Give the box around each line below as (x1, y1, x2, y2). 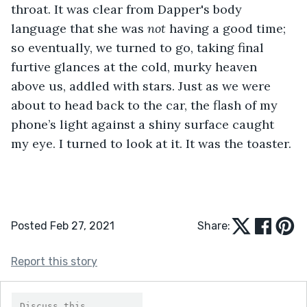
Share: (197, 219, 230, 232)
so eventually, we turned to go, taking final (11, 39, 267, 56)
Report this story (11, 254, 97, 268)
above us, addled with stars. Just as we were (11, 77, 274, 94)
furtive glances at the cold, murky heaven (11, 58, 260, 75)
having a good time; (169, 20, 289, 36)
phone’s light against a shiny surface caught (11, 116, 278, 132)
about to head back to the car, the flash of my (11, 97, 281, 113)
